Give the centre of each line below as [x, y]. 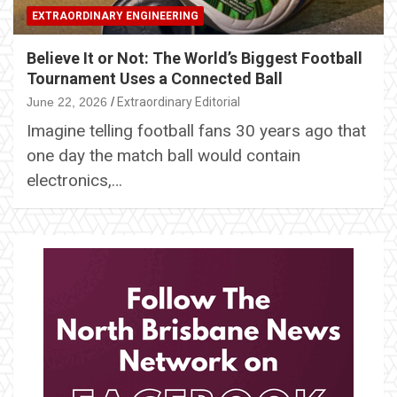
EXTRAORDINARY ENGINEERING [115, 16]
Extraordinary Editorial [179, 101]
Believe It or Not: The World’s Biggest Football [195, 58]
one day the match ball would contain [163, 155]
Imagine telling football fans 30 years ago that [196, 130]
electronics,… [74, 180]
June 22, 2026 [67, 101]
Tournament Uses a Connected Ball [155, 78]
